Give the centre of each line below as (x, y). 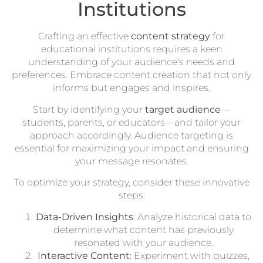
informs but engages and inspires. (131, 88)
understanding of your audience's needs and (131, 62)
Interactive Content (83, 255)
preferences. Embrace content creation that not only (131, 75)
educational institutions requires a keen (131, 49)
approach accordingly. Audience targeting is (131, 135)
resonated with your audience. (143, 242)
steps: (131, 195)
